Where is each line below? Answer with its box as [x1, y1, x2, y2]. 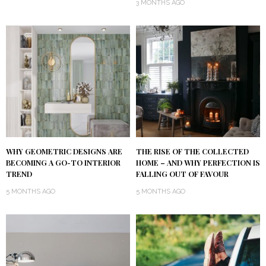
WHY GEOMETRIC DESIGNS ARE [6, 147, 122, 157]
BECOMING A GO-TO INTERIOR [6, 158, 121, 168]
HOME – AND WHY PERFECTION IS [136, 158, 260, 168]
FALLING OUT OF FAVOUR [136, 169, 229, 179]
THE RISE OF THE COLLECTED [136, 147, 249, 157]
